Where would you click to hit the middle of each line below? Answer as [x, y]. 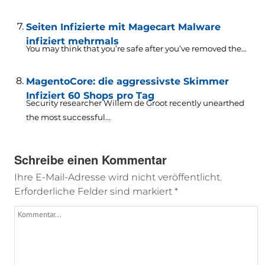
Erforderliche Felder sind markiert [94, 191]
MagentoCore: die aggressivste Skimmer [127, 81]
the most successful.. [67, 117]
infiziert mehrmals [72, 41]
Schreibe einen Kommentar [90, 159]
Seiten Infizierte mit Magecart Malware [123, 27]
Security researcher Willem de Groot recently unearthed [135, 103]
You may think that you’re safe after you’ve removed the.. [135, 48]
